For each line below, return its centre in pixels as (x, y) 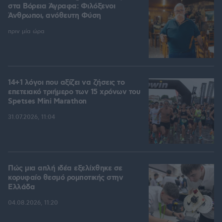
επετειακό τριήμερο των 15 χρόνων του (74, 92)
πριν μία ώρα (26, 32)
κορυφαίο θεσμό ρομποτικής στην (65, 178)
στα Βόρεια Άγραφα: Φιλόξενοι (61, 7)
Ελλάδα (21, 188)
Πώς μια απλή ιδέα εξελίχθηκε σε (65, 169)
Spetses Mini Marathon (47, 102)
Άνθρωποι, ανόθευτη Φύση (55, 16)
